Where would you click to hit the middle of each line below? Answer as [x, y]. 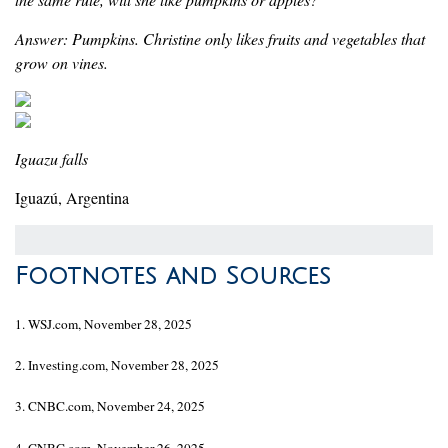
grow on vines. [61, 62]
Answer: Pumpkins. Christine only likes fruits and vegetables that [220, 38]
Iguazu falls [51, 158]
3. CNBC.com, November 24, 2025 [110, 406]
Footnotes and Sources [173, 275]
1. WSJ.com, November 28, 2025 [103, 323]
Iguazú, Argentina [72, 197]
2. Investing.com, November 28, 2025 [117, 364]
